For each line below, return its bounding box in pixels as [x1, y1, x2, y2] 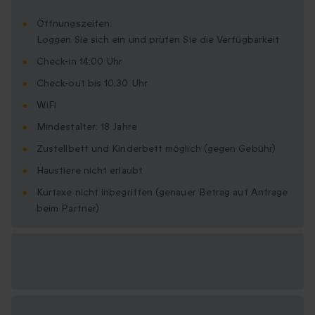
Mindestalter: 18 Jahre [37, 120, 137, 134]
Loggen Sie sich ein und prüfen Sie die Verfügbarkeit [37, 33, 280, 47]
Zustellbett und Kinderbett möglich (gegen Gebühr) [37, 142, 276, 156]
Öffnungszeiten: [37, 17, 112, 31]
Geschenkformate [22, 262, 117, 278]
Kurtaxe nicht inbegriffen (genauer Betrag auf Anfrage [37, 186, 288, 200]
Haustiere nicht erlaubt [37, 164, 143, 178]
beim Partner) [37, 202, 100, 216]
